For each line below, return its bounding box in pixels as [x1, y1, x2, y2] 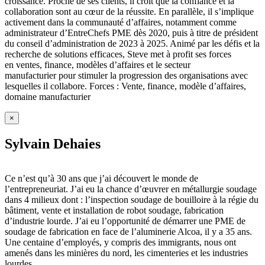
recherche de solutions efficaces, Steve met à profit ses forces [5, 49, 231, 59]
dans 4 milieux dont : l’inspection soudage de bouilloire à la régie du [5, 194, 258, 205]
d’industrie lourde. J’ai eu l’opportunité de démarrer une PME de [5, 215, 245, 226]
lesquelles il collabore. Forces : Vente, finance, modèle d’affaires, [5, 80, 246, 91]
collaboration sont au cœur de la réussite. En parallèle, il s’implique [5, 6, 254, 17]
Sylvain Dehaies [5, 135, 101, 151]
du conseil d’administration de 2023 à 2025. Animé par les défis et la [5, 38, 260, 49]
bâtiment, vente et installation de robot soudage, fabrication [5, 205, 224, 215]
